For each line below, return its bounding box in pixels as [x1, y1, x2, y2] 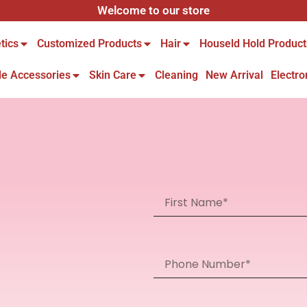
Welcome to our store [97, 3, 210, 17]
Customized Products [36, 37, 142, 50]
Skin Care [88, 69, 136, 82]
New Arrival [205, 69, 263, 82]
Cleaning [154, 69, 198, 82]
